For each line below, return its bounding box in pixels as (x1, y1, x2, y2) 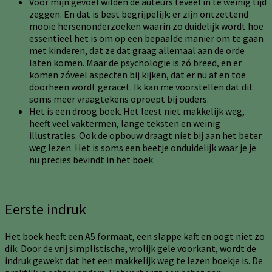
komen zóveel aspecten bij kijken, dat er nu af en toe (29, 68, 246, 81)
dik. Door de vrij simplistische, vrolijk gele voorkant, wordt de (5, 242, 256, 255)
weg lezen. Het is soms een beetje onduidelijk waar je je (29, 141, 256, 154)
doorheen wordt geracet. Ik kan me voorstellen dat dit (29, 80, 253, 93)
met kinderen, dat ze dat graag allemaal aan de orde (29, 44, 245, 56)
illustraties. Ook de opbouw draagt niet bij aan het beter (29, 129, 262, 141)
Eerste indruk (5, 199, 86, 219)
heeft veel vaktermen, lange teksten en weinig (29, 117, 220, 129)
